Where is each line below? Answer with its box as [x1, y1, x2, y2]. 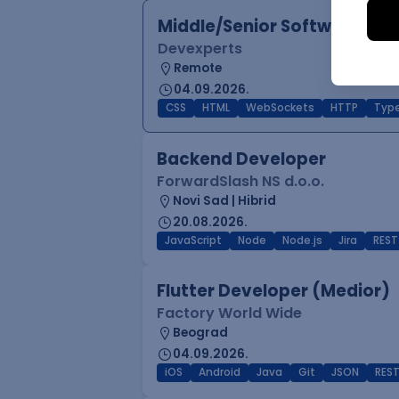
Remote [174, 60, 222, 77]
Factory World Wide [157, 303, 302, 323]
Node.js [282, 233, 322, 248]
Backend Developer [157, 148, 326, 170]
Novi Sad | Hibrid [173, 192, 276, 209]
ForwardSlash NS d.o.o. [157, 171, 324, 191]
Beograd [173, 324, 228, 341]
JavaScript [165, 233, 222, 248]
